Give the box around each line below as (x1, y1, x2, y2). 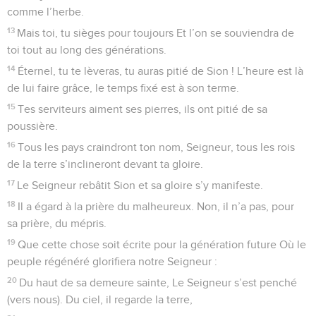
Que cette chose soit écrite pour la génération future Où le (18, 238, 307, 250)
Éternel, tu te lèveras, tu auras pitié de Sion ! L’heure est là (18, 65, 304, 77)
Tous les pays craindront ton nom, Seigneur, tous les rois (18, 141, 296, 153)
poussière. (7, 120, 58, 132)
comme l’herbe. (7, 6, 84, 18)
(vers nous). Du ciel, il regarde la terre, (7, 293, 193, 305)
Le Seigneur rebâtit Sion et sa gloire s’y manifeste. (17, 179, 264, 191)
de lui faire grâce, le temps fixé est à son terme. (7, 82, 239, 94)
